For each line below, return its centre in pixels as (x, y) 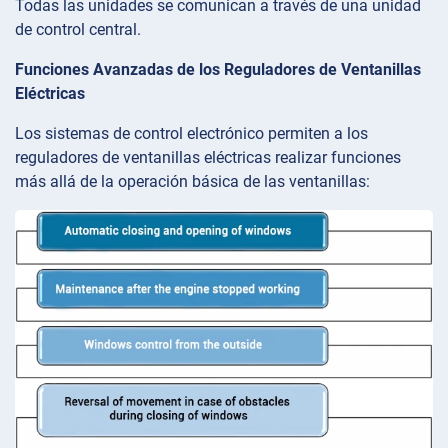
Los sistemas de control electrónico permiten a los (191, 134)
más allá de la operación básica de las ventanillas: (192, 182)
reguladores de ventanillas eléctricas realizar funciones (208, 158)
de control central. (78, 30)
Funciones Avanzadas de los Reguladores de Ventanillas (218, 70)
